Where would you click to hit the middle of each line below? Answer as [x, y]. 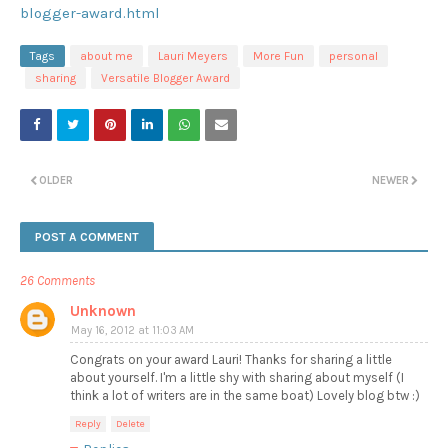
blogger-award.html [90, 13]
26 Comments [57, 281]
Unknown [103, 311]
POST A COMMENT [87, 237]
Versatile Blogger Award [165, 78]
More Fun [278, 56]
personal [353, 56]
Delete [130, 424]
